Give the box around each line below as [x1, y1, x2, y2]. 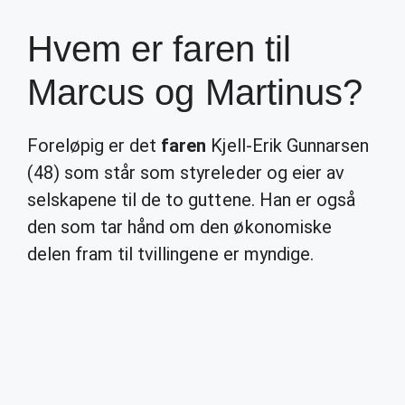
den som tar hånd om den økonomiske [27, 216, 332, 238]
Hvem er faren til [27, 29, 291, 69]
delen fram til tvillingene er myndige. [27, 243, 314, 265]
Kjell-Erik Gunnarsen [206, 135, 369, 156]
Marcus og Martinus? [27, 72, 363, 112]
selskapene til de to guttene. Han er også [27, 189, 355, 211]
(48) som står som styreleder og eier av [27, 162, 344, 184]
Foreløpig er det [27, 135, 162, 156]
